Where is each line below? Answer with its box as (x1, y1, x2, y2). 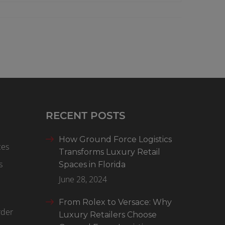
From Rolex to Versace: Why (59, 197, 172, 207)
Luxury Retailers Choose (59, 210, 157, 219)
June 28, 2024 (59, 174, 107, 185)
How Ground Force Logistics (59, 135, 172, 144)
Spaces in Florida (59, 160, 128, 169)
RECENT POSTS (46, 109, 126, 122)
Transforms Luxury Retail (59, 147, 160, 157)
